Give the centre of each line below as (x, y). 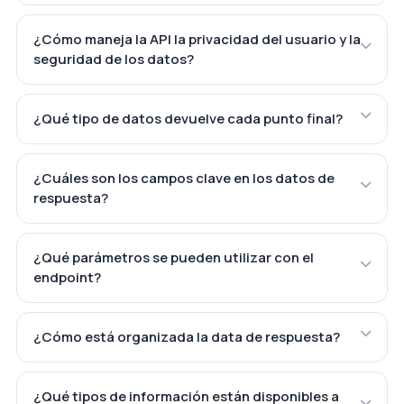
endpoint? (67, 277)
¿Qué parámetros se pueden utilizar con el (173, 257)
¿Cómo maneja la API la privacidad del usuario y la (197, 39)
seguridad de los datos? (113, 59)
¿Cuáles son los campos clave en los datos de (184, 178)
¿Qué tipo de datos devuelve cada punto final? (188, 118)
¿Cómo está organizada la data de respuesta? (186, 336)
